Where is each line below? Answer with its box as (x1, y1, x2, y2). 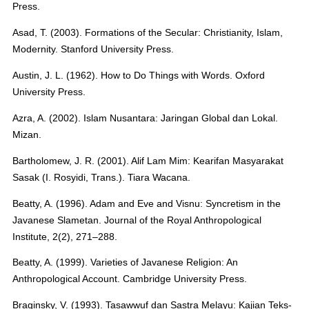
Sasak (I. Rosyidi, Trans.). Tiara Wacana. (12, 171, 190, 183)
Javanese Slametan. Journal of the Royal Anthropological (12, 214, 261, 226)
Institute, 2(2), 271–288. (12, 230, 117, 242)
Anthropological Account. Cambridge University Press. (12, 273, 247, 285)
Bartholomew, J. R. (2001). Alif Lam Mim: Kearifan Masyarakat (12, 154, 283, 166)
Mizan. (12, 128, 41, 140)
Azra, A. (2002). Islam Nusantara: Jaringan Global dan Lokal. (12, 112, 278, 123)
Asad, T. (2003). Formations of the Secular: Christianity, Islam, (12, 27, 283, 39)
